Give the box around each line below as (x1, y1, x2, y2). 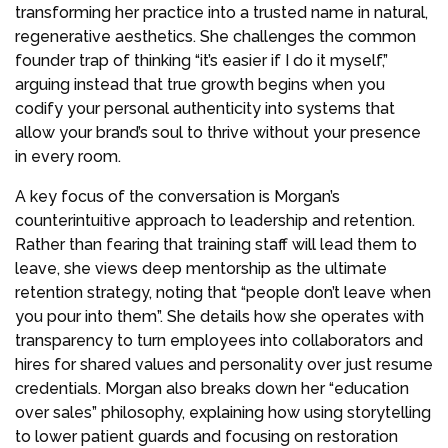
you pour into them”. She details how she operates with (15, 307, 424, 326)
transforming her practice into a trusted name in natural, (15, 3, 428, 22)
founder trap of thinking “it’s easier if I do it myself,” (15, 51, 388, 70)
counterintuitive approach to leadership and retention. (15, 211, 415, 230)
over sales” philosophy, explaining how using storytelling (15, 403, 431, 422)
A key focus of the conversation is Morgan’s (15, 187, 340, 206)
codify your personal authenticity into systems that (15, 99, 395, 118)
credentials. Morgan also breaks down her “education (15, 379, 409, 398)
